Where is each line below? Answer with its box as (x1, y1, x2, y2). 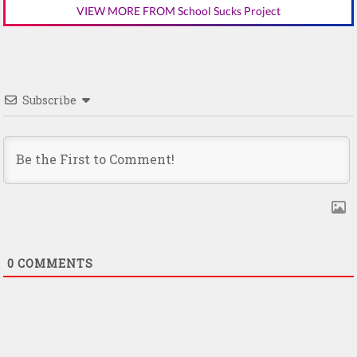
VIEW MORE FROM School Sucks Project (76, 3, 280, 18)
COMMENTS (14, 256, 93, 272)
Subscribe (22, 92, 76, 108)
